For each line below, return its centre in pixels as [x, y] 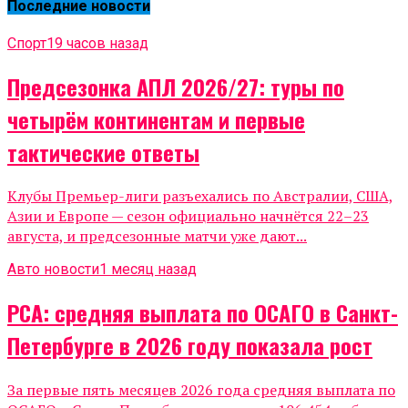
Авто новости [53, 270]
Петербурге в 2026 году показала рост [190, 346]
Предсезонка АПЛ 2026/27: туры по [176, 86]
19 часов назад [97, 43]
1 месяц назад [148, 270]
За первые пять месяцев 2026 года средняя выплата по [201, 390]
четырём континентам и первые [156, 119]
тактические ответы [103, 152]
